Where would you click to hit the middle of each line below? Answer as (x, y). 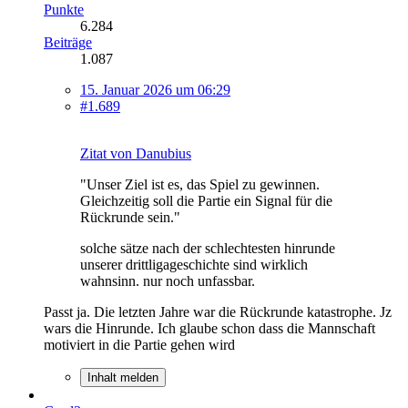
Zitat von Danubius (136, 153)
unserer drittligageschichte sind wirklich (194, 264)
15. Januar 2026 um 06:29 (155, 89)
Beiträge (68, 42)
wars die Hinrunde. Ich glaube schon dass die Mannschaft (209, 328)
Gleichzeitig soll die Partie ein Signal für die (206, 200)
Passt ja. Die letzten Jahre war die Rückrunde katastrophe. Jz (218, 311)
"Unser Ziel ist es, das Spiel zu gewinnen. (200, 184)
